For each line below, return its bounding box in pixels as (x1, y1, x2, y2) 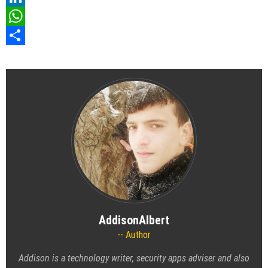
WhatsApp (6, 29, 44, 41)
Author (123, 229, 151, 240)
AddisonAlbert (99, 212, 169, 227)
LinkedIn (6, 10, 37, 22)
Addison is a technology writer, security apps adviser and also (19, 252, 249, 264)
